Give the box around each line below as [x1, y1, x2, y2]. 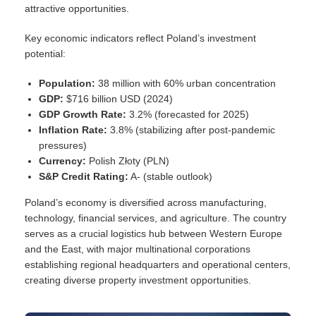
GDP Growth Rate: [39, 109, 126, 120]
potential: [25, 48, 66, 59]
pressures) [39, 140, 87, 151]
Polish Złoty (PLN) [86, 155, 169, 166]
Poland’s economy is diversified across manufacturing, [25, 197, 267, 208]
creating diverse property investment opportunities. [25, 274, 251, 286]
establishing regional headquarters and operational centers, [25, 259, 291, 270]
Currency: [39, 155, 86, 166]
